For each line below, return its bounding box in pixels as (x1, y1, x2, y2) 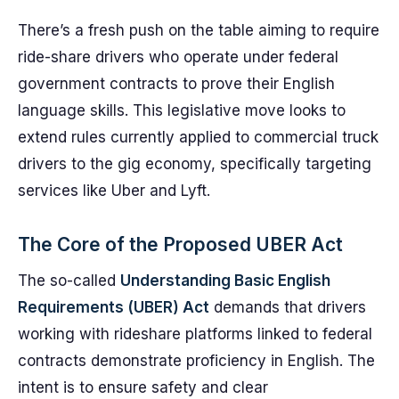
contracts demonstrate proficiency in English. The (18, 352, 375, 370)
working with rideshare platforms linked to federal (18, 325, 372, 343)
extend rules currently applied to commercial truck (18, 128, 379, 146)
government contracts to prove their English (18, 75, 335, 93)
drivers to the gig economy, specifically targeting (18, 155, 371, 173)
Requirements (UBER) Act (18, 298, 209, 316)
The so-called (18, 272, 120, 289)
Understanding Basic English (120, 272, 330, 289)
